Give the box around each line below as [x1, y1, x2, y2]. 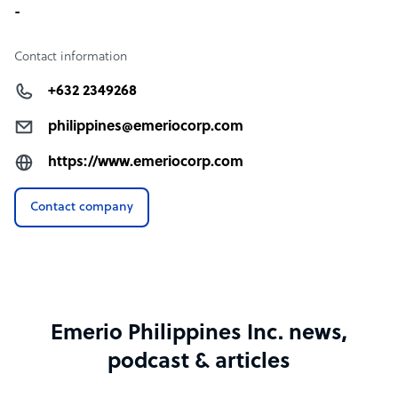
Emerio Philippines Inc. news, [51, 322, 347, 346]
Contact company [30, 201, 133, 214]
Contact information [14, 51, 127, 64]
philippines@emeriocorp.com [48, 119, 243, 135]
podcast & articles [107, 351, 291, 374]
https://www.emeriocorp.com [48, 155, 243, 171]
